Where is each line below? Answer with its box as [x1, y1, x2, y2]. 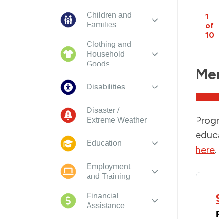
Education [86, 139, 122, 148]
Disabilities [86, 83, 125, 91]
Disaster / [86, 106, 119, 114]
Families [86, 20, 116, 29]
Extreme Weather [86, 115, 147, 124]
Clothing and [86, 40, 131, 48]
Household [86, 49, 125, 58]
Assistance [86, 201, 125, 210]
